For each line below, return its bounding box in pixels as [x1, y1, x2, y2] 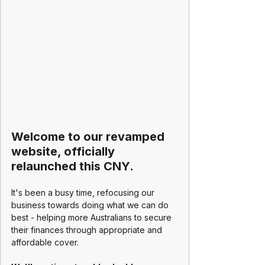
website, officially [11, 144, 118, 159]
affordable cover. [11, 237, 79, 247]
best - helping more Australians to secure [11, 212, 174, 222]
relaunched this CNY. [11, 159, 134, 173]
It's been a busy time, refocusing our [11, 187, 157, 198]
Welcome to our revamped [11, 129, 167, 144]
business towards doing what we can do [11, 199, 171, 210]
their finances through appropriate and [11, 224, 164, 235]
